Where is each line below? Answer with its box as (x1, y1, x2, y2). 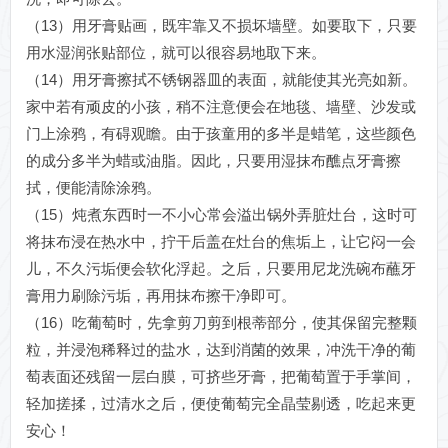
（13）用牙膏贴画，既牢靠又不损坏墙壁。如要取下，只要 (26, 17, 417, 35)
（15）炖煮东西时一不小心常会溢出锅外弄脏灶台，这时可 (26, 206, 417, 224)
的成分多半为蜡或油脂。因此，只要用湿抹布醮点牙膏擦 (26, 152, 401, 170)
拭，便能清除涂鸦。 (26, 179, 161, 197)
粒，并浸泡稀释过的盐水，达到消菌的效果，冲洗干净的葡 (26, 341, 416, 359)
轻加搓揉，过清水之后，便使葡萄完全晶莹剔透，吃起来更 (26, 395, 416, 413)
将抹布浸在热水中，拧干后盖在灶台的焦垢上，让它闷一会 (26, 233, 416, 251)
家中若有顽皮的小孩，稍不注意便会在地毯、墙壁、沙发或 (26, 98, 416, 116)
